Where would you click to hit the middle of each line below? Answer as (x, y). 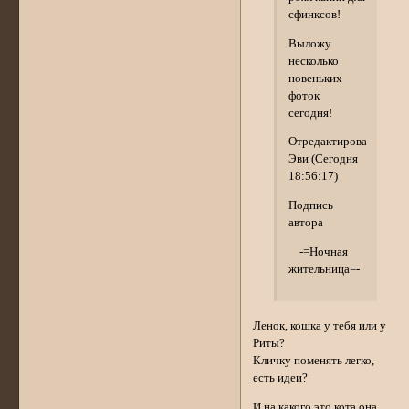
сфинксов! (314, 14)
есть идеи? (281, 378)
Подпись (310, 206)
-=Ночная (318, 252)
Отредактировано (334, 142)
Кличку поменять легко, (314, 361)
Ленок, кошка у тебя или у (320, 326)
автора (305, 223)
